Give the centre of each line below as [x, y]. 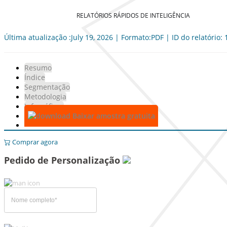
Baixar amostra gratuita [112, 116]
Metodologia [45, 97]
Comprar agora [34, 142]
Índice [35, 77]
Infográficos [44, 106]
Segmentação [47, 87]
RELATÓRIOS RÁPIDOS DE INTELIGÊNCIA [133, 15]
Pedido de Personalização [63, 160]
